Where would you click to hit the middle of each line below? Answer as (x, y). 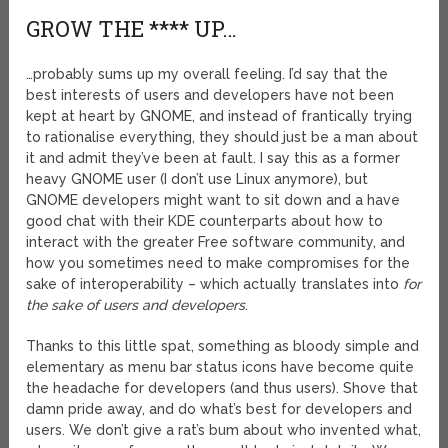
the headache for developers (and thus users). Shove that (222, 388)
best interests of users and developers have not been (210, 95)
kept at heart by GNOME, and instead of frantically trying (219, 116)
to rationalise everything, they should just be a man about (222, 137)
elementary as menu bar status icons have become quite (220, 367)
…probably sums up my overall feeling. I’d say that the (207, 74)
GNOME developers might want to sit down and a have (213, 200)
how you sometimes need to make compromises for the (218, 263)
